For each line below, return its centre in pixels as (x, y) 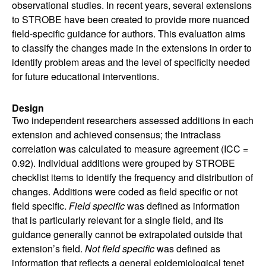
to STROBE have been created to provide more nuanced (131, 19)
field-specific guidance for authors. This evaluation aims (129, 34)
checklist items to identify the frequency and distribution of (132, 177)
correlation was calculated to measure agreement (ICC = (130, 149)
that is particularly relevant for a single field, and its (118, 220)
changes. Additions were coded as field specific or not (125, 191)
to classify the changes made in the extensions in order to (132, 48)
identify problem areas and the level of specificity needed (131, 62)
